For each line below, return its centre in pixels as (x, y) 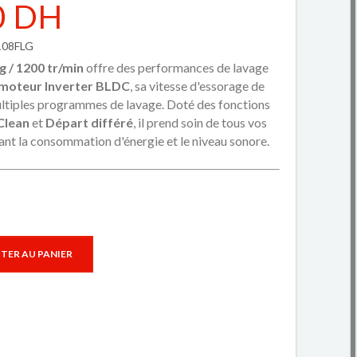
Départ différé (89, 122)
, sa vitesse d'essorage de (197, 86)
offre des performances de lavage (176, 67)
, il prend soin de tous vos (200, 122)
